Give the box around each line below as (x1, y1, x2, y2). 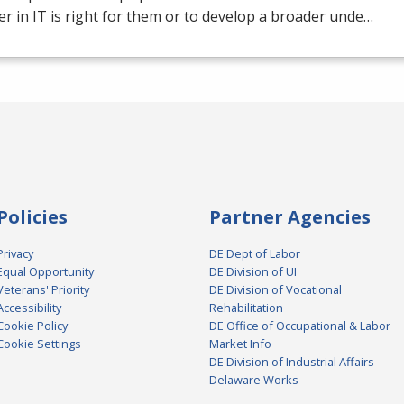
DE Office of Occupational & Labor (209, 317, 390, 335)
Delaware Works (209, 372, 298, 389)
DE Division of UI (209, 263, 297, 280)
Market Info (209, 335, 271, 353)
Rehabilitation (209, 299, 283, 317)
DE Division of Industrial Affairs (209, 353, 374, 371)
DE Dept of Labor (209, 245, 300, 262)
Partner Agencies (209, 205, 371, 230)
